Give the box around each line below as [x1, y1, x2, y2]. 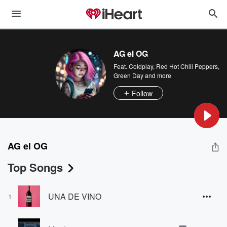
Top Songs [8, 159, 63, 175]
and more [143, 71, 171, 80]
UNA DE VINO [48, 190, 101, 202]
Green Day [113, 71, 143, 80]
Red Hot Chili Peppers [156, 62, 218, 70]
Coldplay [129, 62, 153, 70]
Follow [132, 88, 153, 98]
